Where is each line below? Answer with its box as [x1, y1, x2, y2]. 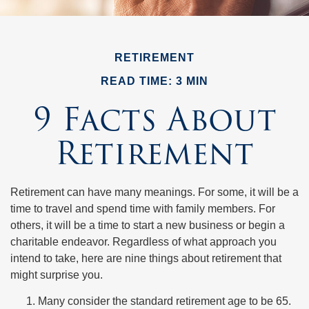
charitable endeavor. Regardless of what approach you [10, 236, 277, 248]
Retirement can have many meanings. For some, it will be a [10, 186, 299, 198]
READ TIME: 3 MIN [101, 75, 208, 87]
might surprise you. [10, 269, 103, 281]
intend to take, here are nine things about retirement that [10, 252, 281, 264]
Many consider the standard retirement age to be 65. [38, 295, 291, 307]
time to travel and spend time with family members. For [10, 203, 275, 215]
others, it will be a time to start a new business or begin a [10, 219, 285, 231]
